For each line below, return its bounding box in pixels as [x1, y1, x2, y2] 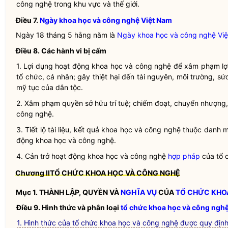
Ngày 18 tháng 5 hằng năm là [16, 31, 117, 39]
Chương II [15, 168, 50, 177]
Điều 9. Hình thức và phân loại [16, 203, 121, 212]
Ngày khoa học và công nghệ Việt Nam [40, 16, 172, 24]
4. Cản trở [16, 152, 51, 160]
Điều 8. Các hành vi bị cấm [16, 46, 106, 55]
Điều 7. [16, 16, 40, 24]
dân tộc [55, 83, 81, 92]
